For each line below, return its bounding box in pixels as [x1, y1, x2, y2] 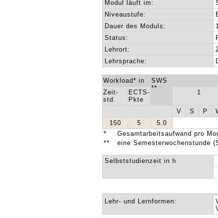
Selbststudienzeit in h [105, 157, 177, 164]
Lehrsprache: [105, 57, 147, 65]
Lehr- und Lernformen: [105, 198, 177, 205]
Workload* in [103, 77, 145, 84]
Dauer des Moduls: [105, 22, 166, 30]
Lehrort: [105, 46, 130, 53]
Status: [105, 34, 129, 41]
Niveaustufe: [105, 11, 146, 18]
